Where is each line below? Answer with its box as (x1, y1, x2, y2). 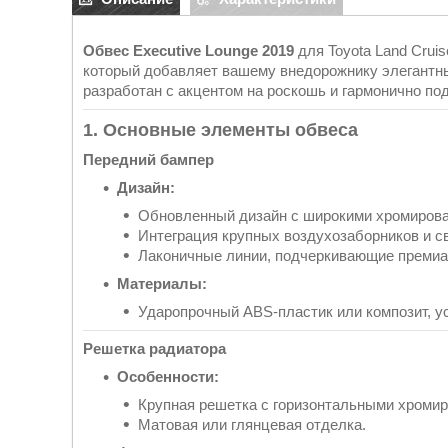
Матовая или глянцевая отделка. (138, 415, 366, 433)
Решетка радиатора (83, 339, 226, 357)
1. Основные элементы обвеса (83, 120, 358, 140)
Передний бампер (83, 151, 214, 168)
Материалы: (117, 275, 207, 292)
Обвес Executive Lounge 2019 (83, 42, 294, 59)
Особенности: (117, 367, 219, 385)
